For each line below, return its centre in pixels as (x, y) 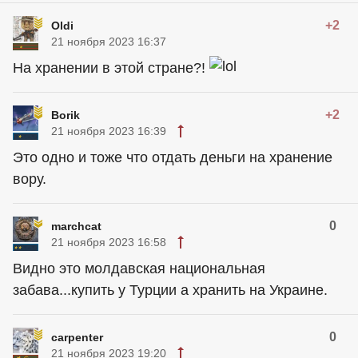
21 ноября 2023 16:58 (109, 242)
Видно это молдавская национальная (139, 268)
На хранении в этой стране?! (111, 68)
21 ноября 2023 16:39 (109, 131)
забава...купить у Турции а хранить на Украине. (170, 290)
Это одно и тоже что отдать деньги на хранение (173, 157)
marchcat (76, 226)
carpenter (77, 337)
